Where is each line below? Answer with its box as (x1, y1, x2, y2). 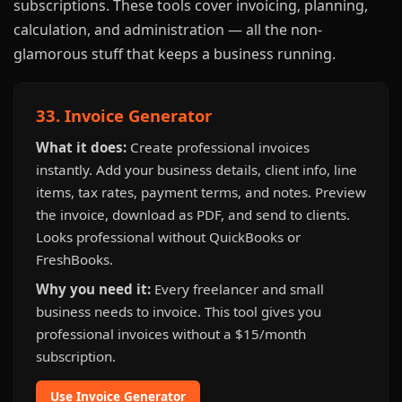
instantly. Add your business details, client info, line (36, 161, 357, 179)
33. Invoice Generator (36, 104, 212, 127)
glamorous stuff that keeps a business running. (13, 44, 336, 64)
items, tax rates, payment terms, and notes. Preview (36, 183, 366, 201)
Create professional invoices (127, 138, 310, 156)
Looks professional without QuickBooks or (36, 228, 301, 246)
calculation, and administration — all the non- (13, 20, 322, 39)
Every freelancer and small (151, 280, 324, 298)
